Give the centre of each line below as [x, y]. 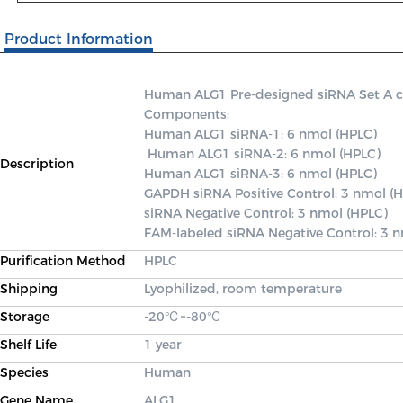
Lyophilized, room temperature [243, 289]
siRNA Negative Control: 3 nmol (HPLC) [268, 213]
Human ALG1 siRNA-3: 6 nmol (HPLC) [262, 174]
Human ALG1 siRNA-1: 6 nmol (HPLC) [260, 134]
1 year [163, 345]
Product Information [79, 39]
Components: [188, 114]
